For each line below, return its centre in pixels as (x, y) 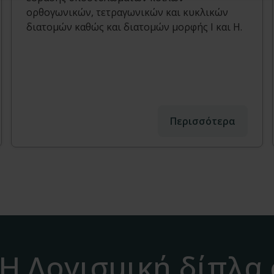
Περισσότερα (202, 121)
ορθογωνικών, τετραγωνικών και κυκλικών (128, 13)
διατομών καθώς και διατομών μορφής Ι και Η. (135, 27)
